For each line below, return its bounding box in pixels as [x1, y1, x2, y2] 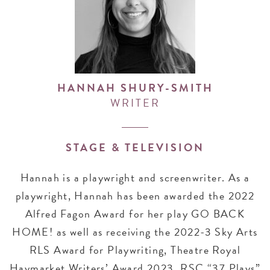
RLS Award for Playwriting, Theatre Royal [29, 242, 241, 258]
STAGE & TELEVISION [66, 139, 204, 155]
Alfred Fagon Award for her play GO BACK [25, 206, 245, 222]
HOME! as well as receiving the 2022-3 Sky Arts [12, 224, 258, 240]
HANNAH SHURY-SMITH [57, 80, 213, 96]
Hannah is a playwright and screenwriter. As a [20, 169, 250, 186]
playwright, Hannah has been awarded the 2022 [15, 187, 255, 204]
